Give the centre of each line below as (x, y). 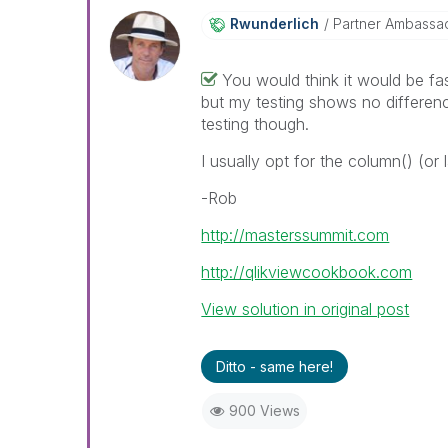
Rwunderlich (275, 23)
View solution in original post (305, 309)
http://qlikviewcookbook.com (307, 272)
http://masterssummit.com (295, 235)
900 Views (264, 410)
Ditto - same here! (275, 366)
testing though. (258, 124)
